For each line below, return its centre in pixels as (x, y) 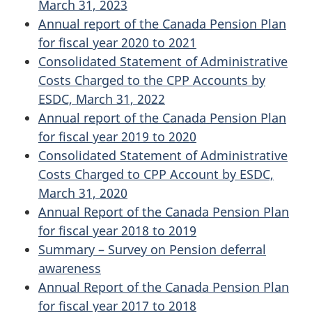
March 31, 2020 (83, 193)
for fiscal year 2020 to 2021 (117, 43)
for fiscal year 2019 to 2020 (117, 137)
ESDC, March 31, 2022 (102, 99)
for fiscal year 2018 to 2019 (117, 231)
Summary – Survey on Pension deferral (152, 250)
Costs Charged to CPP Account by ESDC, (156, 174)
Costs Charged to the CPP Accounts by (152, 80)
